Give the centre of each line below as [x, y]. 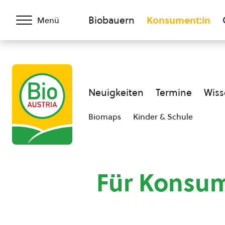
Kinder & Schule [163, 117]
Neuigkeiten [116, 92]
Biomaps [105, 117]
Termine [174, 92]
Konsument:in [179, 20]
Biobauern [111, 20]
